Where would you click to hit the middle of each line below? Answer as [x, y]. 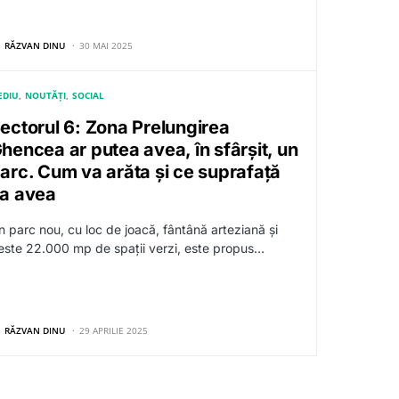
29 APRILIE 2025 [113, 331]
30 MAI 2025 [106, 45]
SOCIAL [88, 95]
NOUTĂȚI [45, 95]
